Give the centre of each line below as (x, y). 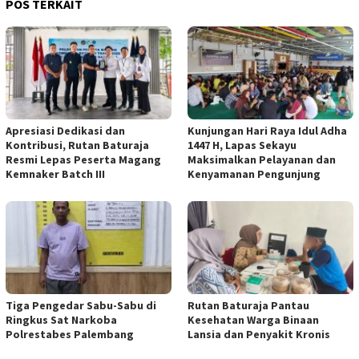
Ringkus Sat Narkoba (61, 320)
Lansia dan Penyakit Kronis (259, 335)
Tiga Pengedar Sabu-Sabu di (81, 306)
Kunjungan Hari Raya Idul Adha (267, 131)
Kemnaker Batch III (55, 174)
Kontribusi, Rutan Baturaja (77, 145)
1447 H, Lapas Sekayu (242, 145)
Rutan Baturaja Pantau (248, 306)
